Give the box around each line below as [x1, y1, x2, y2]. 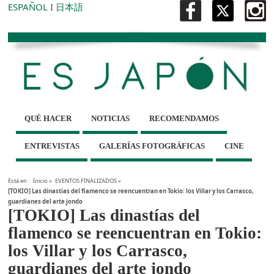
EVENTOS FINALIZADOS [54, 177, 117, 185]
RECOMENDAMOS [149, 114, 219, 124]
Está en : [8, 177, 31, 185]
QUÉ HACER [24, 114, 72, 124]
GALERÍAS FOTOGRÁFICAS [98, 141, 205, 151]
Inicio [33, 177, 48, 185]
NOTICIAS [91, 114, 130, 124]
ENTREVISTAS [24, 141, 80, 151]
